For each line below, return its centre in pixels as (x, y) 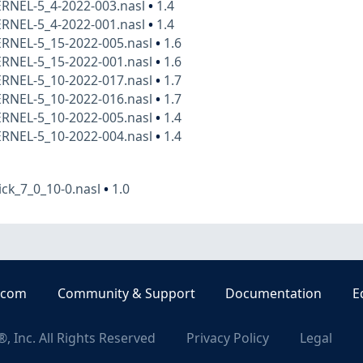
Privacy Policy (228, 338)
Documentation (274, 294)
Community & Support (126, 294)
